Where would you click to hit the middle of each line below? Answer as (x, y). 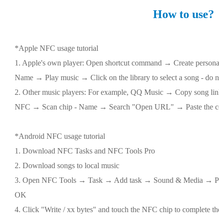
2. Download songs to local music (67, 165)
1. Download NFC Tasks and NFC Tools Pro (85, 151)
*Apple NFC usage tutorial (56, 48)
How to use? (183, 14)
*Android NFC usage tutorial (60, 136)
